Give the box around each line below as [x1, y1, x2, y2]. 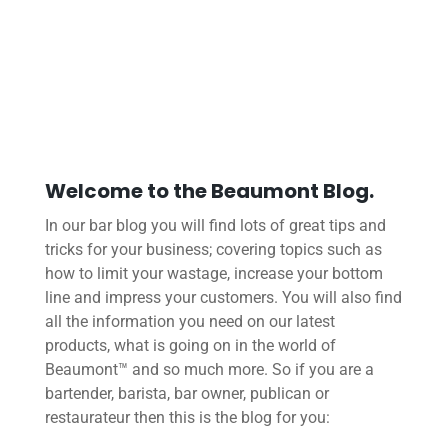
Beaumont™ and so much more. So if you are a [44, 359, 374, 379]
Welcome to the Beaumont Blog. [44, 176, 374, 205]
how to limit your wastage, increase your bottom [44, 263, 383, 283]
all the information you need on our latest [44, 311, 335, 331]
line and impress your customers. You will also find [44, 287, 402, 307]
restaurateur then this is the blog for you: [44, 407, 330, 427]
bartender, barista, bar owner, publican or [44, 383, 329, 403]
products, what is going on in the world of [44, 335, 336, 355]
